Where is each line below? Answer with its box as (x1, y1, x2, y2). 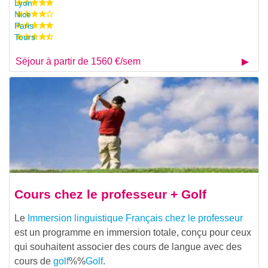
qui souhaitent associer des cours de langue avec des (14, 241, 242, 252)
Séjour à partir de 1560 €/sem (15, 56, 141, 67)
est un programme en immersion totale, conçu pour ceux (14, 227, 251, 237)
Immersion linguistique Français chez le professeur (28, 212, 243, 223)
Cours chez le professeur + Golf (14, 187, 206, 201)
